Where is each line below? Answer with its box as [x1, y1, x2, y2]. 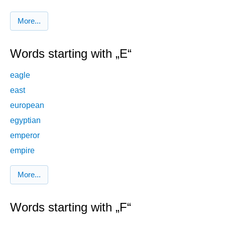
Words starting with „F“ [10, 200, 131, 214]
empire [10, 146, 35, 155]
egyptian [10, 116, 41, 125]
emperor [10, 131, 40, 140]
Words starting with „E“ [10, 47, 132, 61]
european [10, 100, 44, 109]
